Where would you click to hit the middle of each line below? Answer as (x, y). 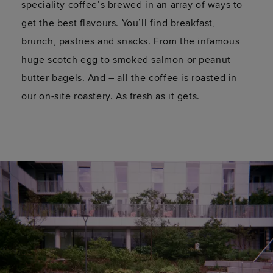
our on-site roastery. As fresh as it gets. (111, 97)
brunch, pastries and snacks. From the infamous (131, 42)
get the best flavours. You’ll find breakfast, (119, 23)
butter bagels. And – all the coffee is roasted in (129, 78)
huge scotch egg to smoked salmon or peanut (126, 60)
